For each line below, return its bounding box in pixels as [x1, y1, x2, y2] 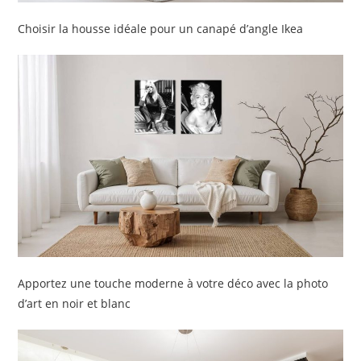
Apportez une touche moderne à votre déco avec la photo [18, 276, 329, 292]
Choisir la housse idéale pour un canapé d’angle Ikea [18, 20, 304, 36]
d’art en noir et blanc [18, 296, 131, 312]
